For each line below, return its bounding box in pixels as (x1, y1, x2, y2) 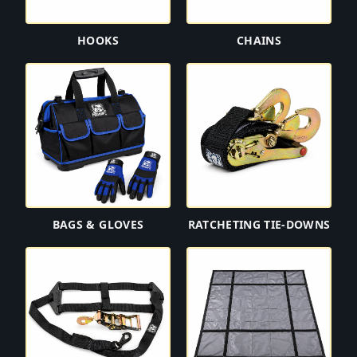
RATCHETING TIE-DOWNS (187, 217, 331, 232)
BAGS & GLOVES (52, 217, 144, 232)
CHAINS (236, 33, 282, 48)
